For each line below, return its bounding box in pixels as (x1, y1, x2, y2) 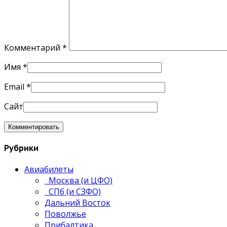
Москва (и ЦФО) (45, 175, 112, 186)
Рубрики (4, 142, 39, 153)
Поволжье (45, 208, 86, 220)
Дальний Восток (45, 197, 110, 209)
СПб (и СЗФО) (45, 186, 101, 198)
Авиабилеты (24, 164, 73, 175)
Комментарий (4, 42, 62, 53)
